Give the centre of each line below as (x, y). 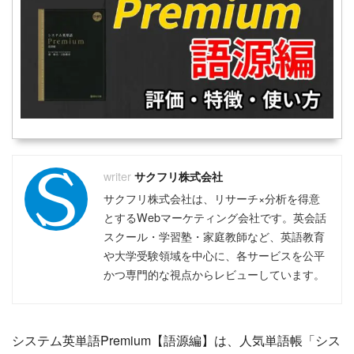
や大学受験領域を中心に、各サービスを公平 (214, 255)
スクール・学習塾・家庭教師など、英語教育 (214, 236)
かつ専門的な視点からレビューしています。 (214, 274)
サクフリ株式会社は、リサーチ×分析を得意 (212, 198)
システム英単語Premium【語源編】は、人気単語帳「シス (176, 341)
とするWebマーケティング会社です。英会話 (215, 217)
